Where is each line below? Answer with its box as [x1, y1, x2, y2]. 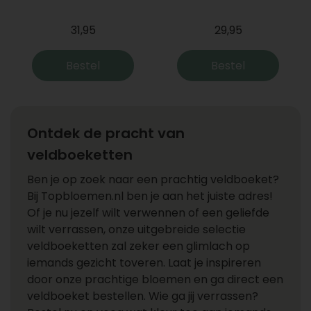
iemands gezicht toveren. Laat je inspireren [27, 255, 261, 271]
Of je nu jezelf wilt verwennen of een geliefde [27, 205, 269, 221]
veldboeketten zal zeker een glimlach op [27, 238, 250, 254]
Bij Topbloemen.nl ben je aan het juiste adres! [27, 188, 273, 204]
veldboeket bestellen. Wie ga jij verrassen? [27, 288, 258, 304]
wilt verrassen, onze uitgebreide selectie [27, 221, 246, 237]
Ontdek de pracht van [27, 124, 185, 143]
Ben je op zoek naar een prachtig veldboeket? [27, 171, 279, 187]
